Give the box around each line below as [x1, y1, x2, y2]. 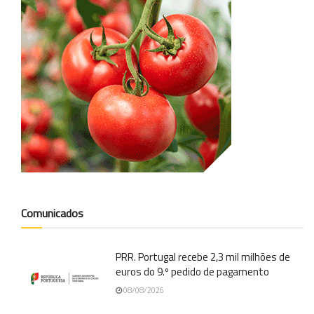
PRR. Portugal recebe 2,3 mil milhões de [116, 249, 290, 266]
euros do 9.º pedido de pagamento [116, 264, 269, 280]
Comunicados [21, 205, 83, 222]
